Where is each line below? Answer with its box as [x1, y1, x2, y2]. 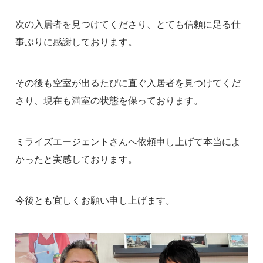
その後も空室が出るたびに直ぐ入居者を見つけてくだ [15, 77, 241, 88]
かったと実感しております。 [15, 154, 137, 164]
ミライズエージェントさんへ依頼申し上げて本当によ [15, 136, 241, 147]
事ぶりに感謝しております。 [15, 36, 137, 47]
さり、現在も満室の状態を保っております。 [15, 95, 203, 106]
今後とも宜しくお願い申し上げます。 [15, 195, 175, 205]
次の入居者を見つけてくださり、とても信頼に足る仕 [15, 19, 241, 29]
